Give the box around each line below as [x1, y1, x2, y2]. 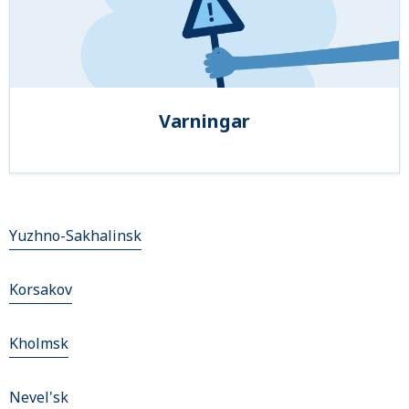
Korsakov [9, 279, 72, 300]
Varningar [159, 109, 250, 134]
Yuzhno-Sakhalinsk [9, 225, 142, 246]
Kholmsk [9, 333, 68, 354]
